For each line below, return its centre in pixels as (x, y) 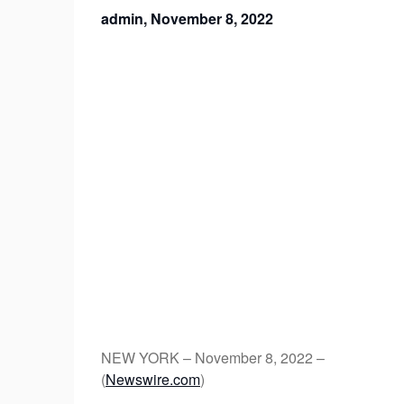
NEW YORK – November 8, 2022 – (213, 358)
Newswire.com (153, 380)
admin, (126, 19)
